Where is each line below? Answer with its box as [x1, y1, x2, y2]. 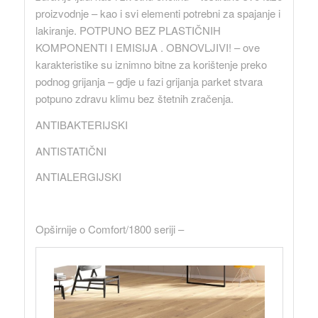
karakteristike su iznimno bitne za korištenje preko [35, 57, 267, 72]
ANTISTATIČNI [35, 143, 106, 158]
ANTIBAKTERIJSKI [35, 116, 128, 132]
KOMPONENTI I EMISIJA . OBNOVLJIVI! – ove [35, 40, 260, 55]
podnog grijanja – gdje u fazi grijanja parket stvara [35, 74, 263, 89]
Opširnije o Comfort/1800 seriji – [35, 221, 184, 236]
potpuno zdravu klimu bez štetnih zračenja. [35, 91, 234, 106]
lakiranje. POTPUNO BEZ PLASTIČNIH [35, 23, 221, 38]
